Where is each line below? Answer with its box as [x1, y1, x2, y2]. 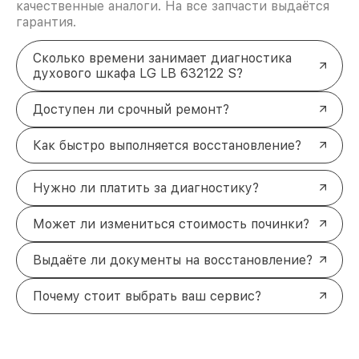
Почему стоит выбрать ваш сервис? [33, 288, 261, 304]
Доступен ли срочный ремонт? [33, 101, 229, 117]
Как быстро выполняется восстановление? [33, 137, 301, 153]
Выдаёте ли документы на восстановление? [33, 252, 313, 268]
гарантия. [16, 14, 76, 30]
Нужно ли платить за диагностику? [33, 179, 259, 196]
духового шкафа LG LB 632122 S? [33, 65, 243, 81]
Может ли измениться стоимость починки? [33, 216, 309, 232]
